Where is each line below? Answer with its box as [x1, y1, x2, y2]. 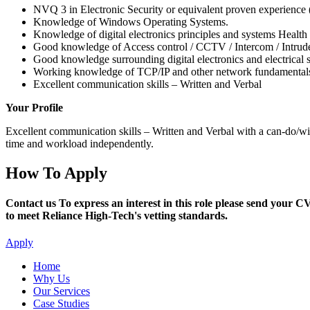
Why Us [33, 273, 70, 285]
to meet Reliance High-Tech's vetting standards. [6, 209, 228, 221]
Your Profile [6, 101, 66, 113]
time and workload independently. [6, 137, 154, 149]
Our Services [33, 285, 90, 298]
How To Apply [6, 163, 107, 182]
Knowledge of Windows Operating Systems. [33, 15, 228, 28]
